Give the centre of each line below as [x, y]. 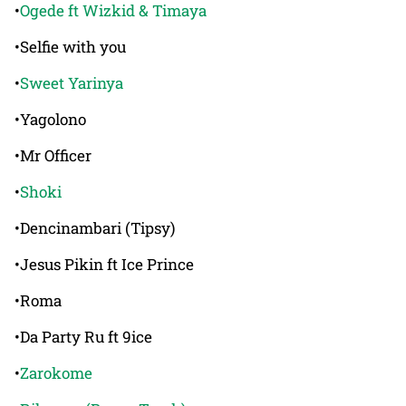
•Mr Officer [53, 155]
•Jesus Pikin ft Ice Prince [104, 264]
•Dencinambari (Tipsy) [95, 227]
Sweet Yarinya [72, 82]
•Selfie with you [70, 46]
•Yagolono [50, 119]
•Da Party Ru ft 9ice [83, 336]
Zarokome [56, 372]
